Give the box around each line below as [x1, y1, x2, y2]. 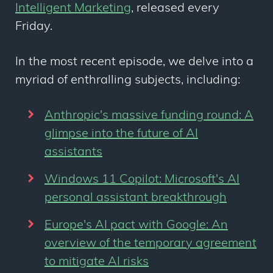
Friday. [15, 21, 52, 34]
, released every [131, 2, 219, 15]
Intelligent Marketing [15, 2, 131, 15]
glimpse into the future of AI [44, 128, 198, 141]
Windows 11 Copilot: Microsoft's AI [44, 174, 239, 186]
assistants [44, 146, 102, 159]
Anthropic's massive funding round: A [44, 110, 253, 122]
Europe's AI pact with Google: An [44, 219, 228, 232]
